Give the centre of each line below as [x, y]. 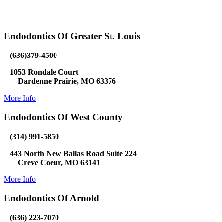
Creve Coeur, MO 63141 [52, 162]
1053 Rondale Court [44, 72]
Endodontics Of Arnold [52, 198]
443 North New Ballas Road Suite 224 [73, 153]
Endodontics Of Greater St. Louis [72, 36]
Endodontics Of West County [63, 117]
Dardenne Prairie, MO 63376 [60, 81]
